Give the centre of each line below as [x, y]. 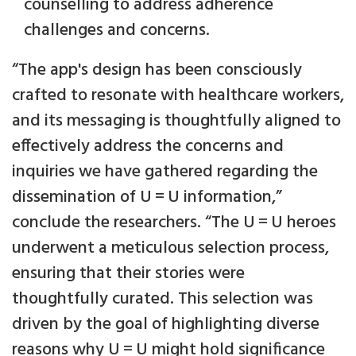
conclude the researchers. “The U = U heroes [174, 223]
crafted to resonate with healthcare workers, [178, 96]
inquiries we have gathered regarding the [165, 172]
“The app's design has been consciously [157, 71]
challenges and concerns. [117, 30]
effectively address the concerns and [148, 147]
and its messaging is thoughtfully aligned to [176, 122]
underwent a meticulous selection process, [170, 249]
